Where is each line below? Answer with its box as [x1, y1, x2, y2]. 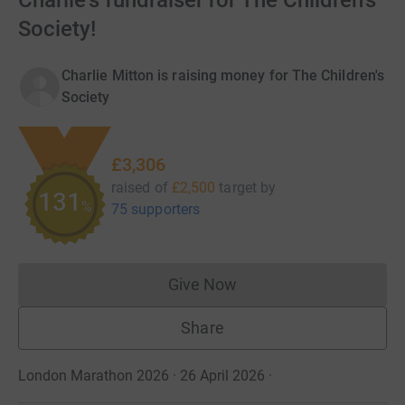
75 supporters [111, 200, 201, 218]
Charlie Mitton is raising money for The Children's [61, 67, 384, 84]
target [219, 178, 257, 196]
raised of [111, 178, 168, 196]
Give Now [167, 275, 238, 294]
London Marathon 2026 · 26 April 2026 [18, 367, 265, 384]
